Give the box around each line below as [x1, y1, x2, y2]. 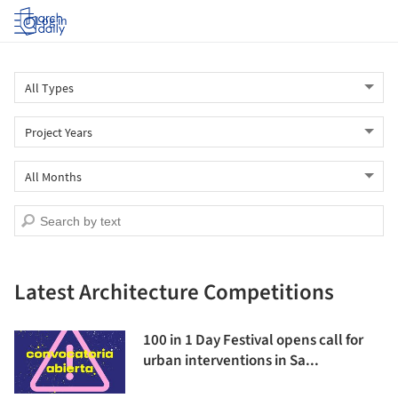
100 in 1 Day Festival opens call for [143, 330, 363, 351]
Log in [36, 12, 68, 30]
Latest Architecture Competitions [14, 276, 334, 308]
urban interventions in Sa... [143, 350, 319, 371]
